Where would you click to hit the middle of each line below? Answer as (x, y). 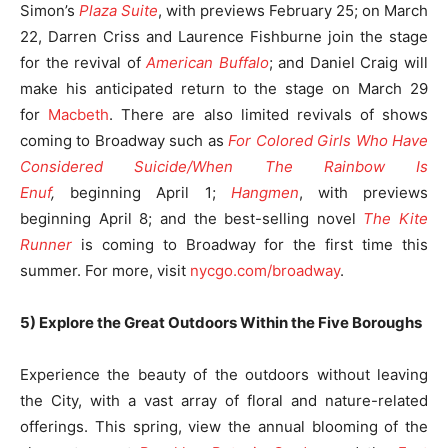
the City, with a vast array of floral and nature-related (224, 400)
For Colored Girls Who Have (328, 140)
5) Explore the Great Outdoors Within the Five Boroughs (221, 322)
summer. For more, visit (105, 270)
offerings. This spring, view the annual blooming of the (224, 426)
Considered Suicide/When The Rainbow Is (224, 166)
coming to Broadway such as (124, 140)
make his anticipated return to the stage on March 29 (224, 88)
